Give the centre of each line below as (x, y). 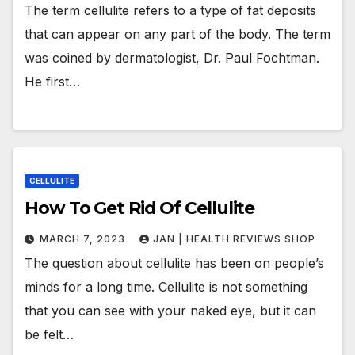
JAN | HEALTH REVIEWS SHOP (234, 239)
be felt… (49, 334)
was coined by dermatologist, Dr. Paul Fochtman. (172, 58)
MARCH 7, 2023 (84, 239)
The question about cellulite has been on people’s (174, 263)
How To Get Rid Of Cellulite (140, 208)
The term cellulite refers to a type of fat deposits (170, 11)
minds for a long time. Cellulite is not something (166, 286)
